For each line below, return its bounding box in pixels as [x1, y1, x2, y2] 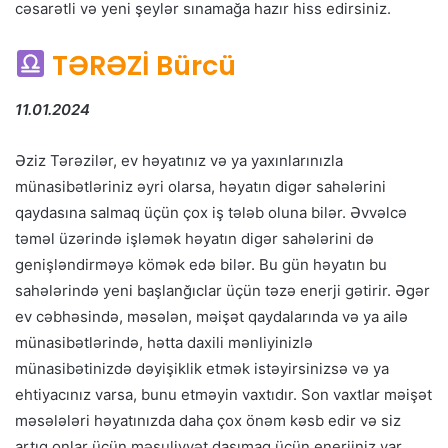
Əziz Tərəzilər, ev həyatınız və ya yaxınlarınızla [15, 151, 343, 171]
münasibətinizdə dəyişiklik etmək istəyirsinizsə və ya [15, 359, 389, 379]
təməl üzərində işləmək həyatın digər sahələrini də [15, 229, 374, 249]
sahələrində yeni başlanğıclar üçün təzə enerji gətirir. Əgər [15, 281, 430, 301]
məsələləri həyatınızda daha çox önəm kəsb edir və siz [15, 411, 401, 431]
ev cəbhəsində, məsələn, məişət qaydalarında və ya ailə [15, 307, 408, 327]
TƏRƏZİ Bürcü [51, 46, 236, 84]
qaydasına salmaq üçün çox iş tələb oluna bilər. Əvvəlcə [15, 203, 407, 223]
